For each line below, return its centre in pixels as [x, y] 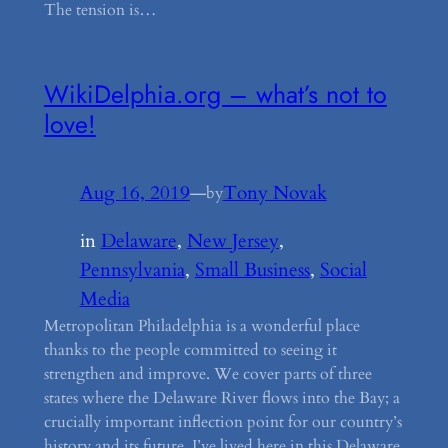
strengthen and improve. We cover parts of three [207, 373]
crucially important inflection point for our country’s [222, 421]
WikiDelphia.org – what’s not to [215, 93]
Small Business [252, 269]
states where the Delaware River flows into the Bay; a [221, 397]
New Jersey [232, 240]
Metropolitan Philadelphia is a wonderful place [201, 325]
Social [343, 269]
